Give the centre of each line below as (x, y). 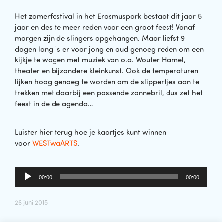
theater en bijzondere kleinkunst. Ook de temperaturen (107, 71)
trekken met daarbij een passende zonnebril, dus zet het (109, 92)
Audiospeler (34, 171)
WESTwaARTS (55, 143)
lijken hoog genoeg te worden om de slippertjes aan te (107, 82)
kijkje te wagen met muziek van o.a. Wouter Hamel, (100, 60)
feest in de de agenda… (54, 103)
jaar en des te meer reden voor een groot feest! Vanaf (105, 27)
